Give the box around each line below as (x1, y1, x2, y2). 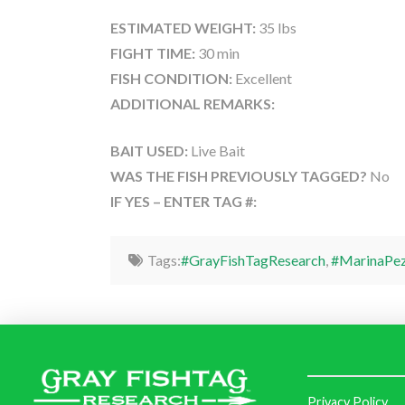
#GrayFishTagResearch (180, 251, 325, 269)
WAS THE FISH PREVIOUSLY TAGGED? (110, 167, 370, 185)
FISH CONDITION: (110, 70, 232, 88)
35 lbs (256, 19, 297, 37)
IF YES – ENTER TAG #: (110, 193, 257, 211)
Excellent (232, 70, 292, 88)
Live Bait (188, 142, 245, 160)
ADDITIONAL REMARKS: (110, 95, 275, 113)
